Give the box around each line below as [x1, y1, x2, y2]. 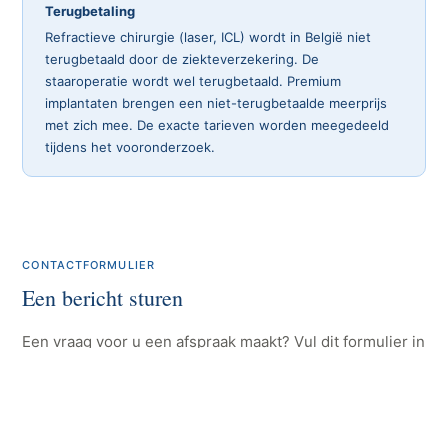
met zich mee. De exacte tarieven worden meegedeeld [45, 117, 390, 133]
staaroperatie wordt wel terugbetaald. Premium [45, 73, 342, 89]
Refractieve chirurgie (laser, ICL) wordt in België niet [45, 29, 372, 45]
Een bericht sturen [22, 283, 184, 312]
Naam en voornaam [22, 420, 144, 436]
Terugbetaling [45, 3, 136, 19]
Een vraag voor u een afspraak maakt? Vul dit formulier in [22, 332, 426, 351]
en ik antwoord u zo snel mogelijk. [22, 359, 264, 378]
